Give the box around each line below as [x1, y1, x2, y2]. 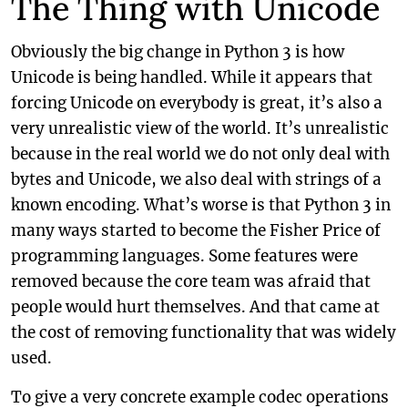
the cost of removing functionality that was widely [11, 322, 396, 342]
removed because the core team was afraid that [11, 271, 371, 291]
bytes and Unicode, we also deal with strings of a [11, 169, 382, 189]
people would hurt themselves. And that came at [11, 297, 380, 317]
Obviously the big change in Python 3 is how [11, 42, 344, 62]
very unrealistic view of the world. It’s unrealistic [11, 118, 389, 138]
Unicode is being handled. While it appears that [11, 67, 372, 87]
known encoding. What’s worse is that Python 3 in [11, 195, 391, 215]
